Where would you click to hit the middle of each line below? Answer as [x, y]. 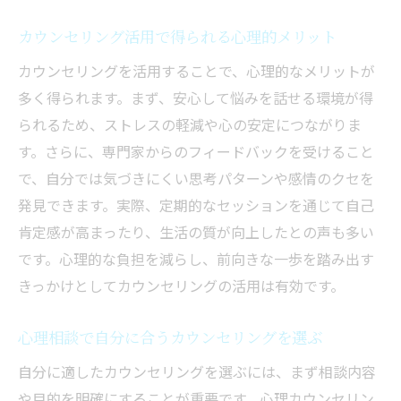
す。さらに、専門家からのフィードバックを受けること [196, 152]
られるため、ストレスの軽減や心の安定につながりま [190, 125]
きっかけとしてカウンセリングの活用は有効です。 [181, 286]
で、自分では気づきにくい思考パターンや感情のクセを [196, 179]
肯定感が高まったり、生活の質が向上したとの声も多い [196, 232]
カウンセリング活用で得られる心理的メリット [177, 37]
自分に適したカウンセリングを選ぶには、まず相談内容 [197, 372]
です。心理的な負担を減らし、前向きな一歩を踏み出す [196, 259]
